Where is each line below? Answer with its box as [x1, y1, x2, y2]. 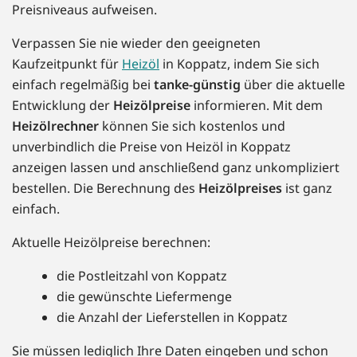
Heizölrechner [12, 117, 99, 135]
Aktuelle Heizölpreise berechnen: [12, 233, 210, 252]
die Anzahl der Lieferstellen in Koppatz [57, 308, 288, 327]
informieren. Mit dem [190, 96, 323, 115]
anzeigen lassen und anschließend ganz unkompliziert [12, 159, 339, 177]
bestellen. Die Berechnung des [12, 179, 198, 198]
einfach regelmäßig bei [12, 76, 154, 94]
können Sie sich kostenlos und [99, 117, 285, 135]
